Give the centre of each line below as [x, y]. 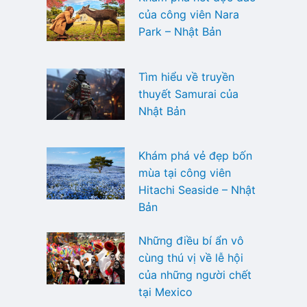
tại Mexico [165, 292]
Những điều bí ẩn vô [191, 241]
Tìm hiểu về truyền [186, 76]
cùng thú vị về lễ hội [191, 258]
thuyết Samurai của [188, 94]
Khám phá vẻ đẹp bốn [195, 156]
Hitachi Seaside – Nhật [197, 190]
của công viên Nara [188, 14]
